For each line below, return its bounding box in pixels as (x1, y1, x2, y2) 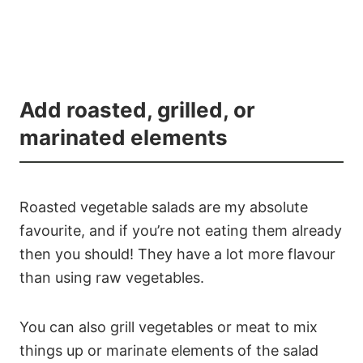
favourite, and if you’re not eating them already (19, 221, 342, 239)
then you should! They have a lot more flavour (19, 245, 335, 263)
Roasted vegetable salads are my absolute (19, 198, 308, 216)
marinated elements (19, 124, 228, 150)
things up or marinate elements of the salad (19, 341, 318, 359)
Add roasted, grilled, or (19, 96, 255, 122)
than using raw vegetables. (19, 268, 204, 286)
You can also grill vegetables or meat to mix (19, 318, 318, 335)
